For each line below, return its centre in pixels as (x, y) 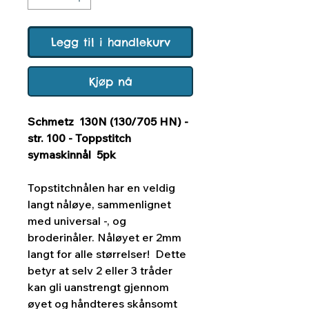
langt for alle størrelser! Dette (107, 254)
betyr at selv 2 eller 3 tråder (100, 271)
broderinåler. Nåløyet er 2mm (104, 238)
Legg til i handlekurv (110, 42)
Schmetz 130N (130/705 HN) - (108, 122)
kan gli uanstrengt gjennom (98, 287)
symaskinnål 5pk (72, 155)
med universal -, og (77, 221)
